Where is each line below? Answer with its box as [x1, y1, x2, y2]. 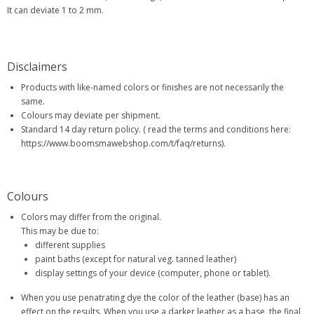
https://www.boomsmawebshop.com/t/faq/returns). [21, 137, 226, 150]
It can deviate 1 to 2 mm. [7, 4, 104, 17]
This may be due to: [21, 225, 99, 238]
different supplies [35, 239, 105, 252]
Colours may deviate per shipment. [21, 109, 161, 122]
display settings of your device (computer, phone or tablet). [35, 267, 271, 280]
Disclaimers [7, 59, 67, 75]
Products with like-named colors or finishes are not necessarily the [21, 81, 284, 94]
